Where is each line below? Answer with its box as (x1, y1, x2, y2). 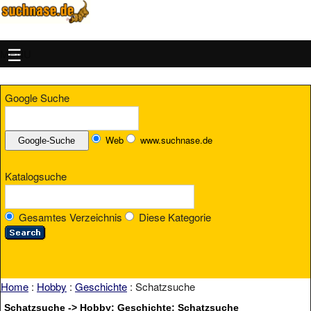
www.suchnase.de (140, 133, 212, 147)
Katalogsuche (5, 168, 67, 183)
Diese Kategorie (136, 209, 211, 224)
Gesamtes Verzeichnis (16, 209, 125, 224)
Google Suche (5, 90, 69, 106)
